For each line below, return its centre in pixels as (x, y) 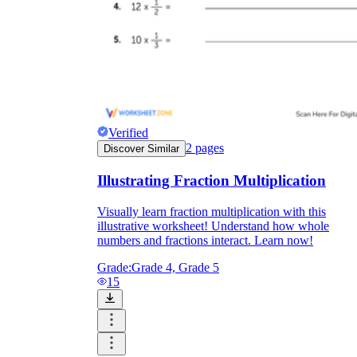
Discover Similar (141, 149)
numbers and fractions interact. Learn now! (205, 240)
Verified (128, 133)
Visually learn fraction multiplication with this (212, 211)
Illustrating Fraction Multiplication (212, 181)
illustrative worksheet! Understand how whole (213, 226)
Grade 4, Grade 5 (175, 267)
